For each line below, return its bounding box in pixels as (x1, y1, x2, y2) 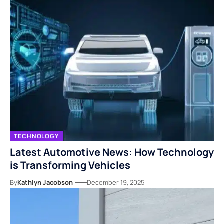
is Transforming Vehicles (10, 158, 130, 172)
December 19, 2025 (87, 178, 145, 187)
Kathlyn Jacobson (17, 178, 73, 187)
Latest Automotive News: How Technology (10, 145, 214, 159)
